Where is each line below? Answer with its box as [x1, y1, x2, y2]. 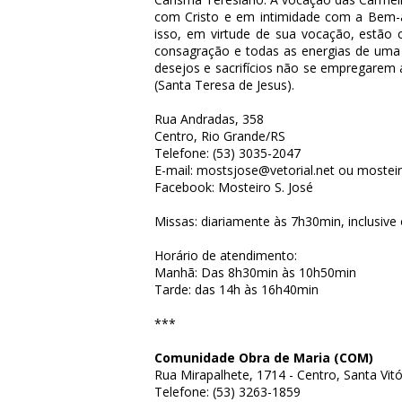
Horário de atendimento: [154, 247, 297, 264]
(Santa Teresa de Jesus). [154, 76, 294, 93]
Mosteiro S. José [218, 179, 313, 196]
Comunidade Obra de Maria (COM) [154, 349, 373, 366]
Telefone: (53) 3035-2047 [154, 144, 301, 162]
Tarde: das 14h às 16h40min [154, 281, 319, 298]
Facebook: [154, 179, 218, 196]
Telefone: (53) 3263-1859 [154, 383, 301, 400]
